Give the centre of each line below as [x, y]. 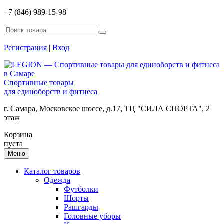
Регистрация [25, 48]
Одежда [57, 180]
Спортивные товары [39, 83]
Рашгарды [81, 207]
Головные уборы [92, 216]
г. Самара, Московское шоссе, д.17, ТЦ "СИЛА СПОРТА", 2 [107, 109]
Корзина [18, 135]
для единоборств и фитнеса [51, 92]
